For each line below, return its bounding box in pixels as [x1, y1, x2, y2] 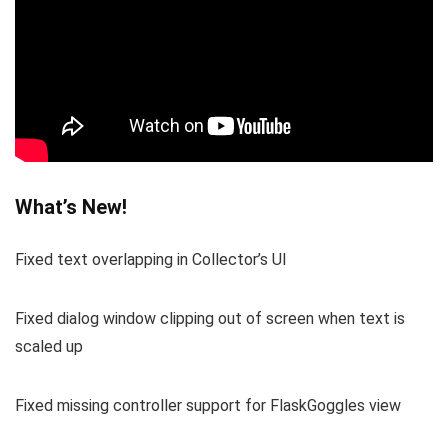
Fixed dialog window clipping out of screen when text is [15, 309, 405, 329]
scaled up [15, 337, 83, 357]
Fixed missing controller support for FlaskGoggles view [15, 396, 401, 416]
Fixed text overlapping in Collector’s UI [15, 250, 287, 270]
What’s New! [15, 195, 127, 220]
